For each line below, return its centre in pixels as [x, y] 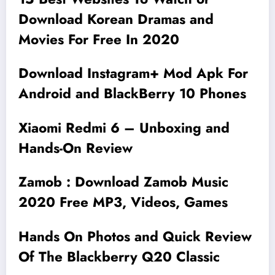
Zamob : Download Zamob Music [123, 182]
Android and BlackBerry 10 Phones [132, 94]
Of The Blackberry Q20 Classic [119, 256]
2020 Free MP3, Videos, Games [123, 202]
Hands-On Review [76, 148]
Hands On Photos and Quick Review [135, 236]
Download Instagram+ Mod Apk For [133, 73]
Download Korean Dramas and [116, 19]
